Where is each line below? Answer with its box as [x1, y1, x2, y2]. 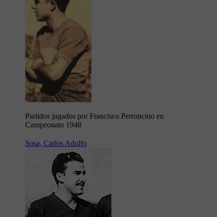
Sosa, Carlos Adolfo [25, 139, 87, 148]
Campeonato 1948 [25, 121, 81, 129]
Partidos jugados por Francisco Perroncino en [25, 112, 164, 121]
